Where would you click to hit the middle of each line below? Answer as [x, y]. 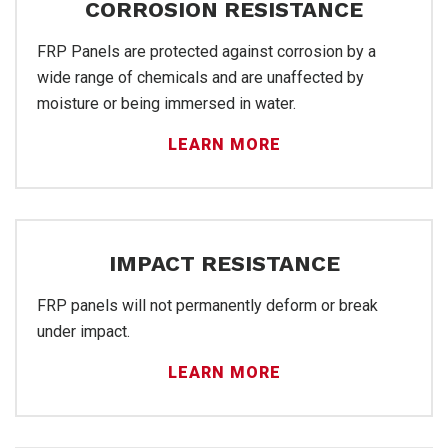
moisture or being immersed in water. [166, 103]
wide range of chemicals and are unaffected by [200, 77]
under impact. [83, 331]
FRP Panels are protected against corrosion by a [206, 51]
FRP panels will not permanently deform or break [207, 305]
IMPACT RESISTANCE [224, 263]
